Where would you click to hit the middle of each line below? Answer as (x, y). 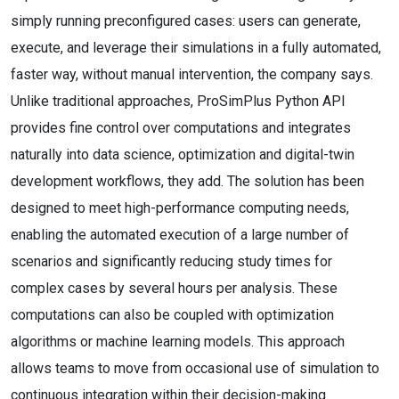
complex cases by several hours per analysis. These (174, 288)
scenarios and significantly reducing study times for (171, 261)
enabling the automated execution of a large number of (180, 235)
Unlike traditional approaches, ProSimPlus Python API (178, 101)
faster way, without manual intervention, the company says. (192, 74)
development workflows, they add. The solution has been (187, 181)
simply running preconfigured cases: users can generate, (186, 21)
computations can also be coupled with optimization (172, 315)
